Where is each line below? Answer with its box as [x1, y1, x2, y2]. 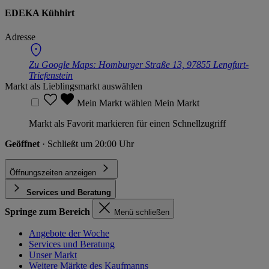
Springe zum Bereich [5, 206, 90, 217]
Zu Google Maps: [29, 59, 98, 70]
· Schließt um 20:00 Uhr [42, 138, 134, 149]
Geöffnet [5, 138, 42, 149]
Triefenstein [29, 70, 73, 80]
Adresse [5, 31, 35, 42]
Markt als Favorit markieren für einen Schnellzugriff [29, 118, 226, 128]
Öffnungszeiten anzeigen [10, 168, 96, 177]
